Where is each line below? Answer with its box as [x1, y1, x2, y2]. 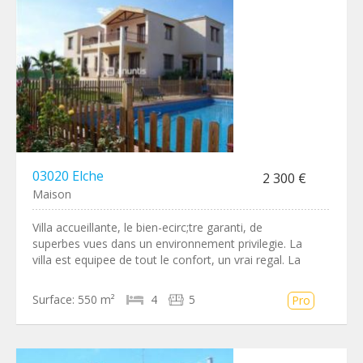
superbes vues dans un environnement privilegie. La [32, 236, 302, 251]
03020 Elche [32, 167, 104, 185]
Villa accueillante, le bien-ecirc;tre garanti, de [32, 220, 263, 235]
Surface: [32, 292, 75, 307]
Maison [32, 186, 71, 202]
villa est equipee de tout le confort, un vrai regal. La [32, 252, 301, 267]
